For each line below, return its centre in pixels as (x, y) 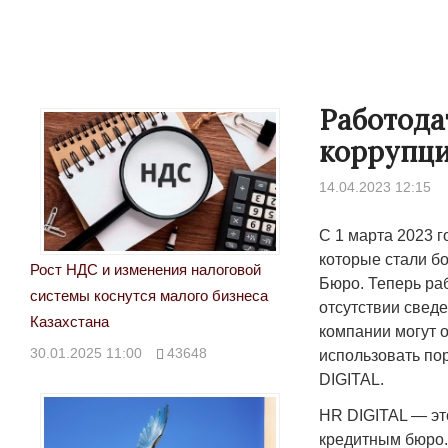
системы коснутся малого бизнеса (149, 295)
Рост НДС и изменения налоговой (145, 269)
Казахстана (69, 321)
